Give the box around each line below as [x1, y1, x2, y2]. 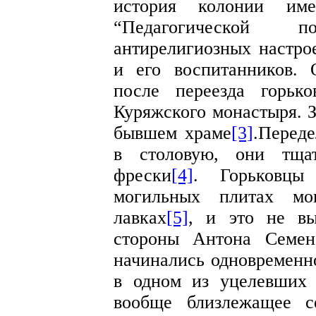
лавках [114, 207, 166, 228]
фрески [114, 165, 171, 186]
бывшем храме [114, 123, 232, 143]
